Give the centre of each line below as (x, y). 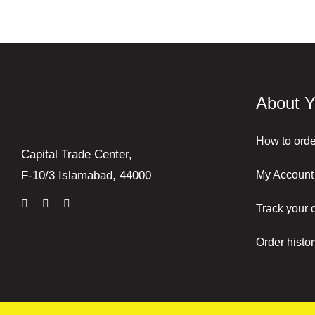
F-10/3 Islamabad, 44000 (86, 176)
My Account (284, 174)
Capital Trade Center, (76, 155)
